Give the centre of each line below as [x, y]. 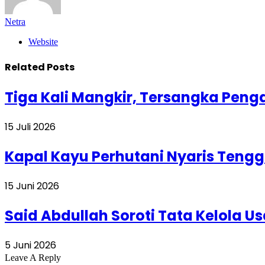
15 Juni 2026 [32, 186]
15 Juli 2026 [30, 127]
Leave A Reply [33, 257]
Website [43, 41]
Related [26, 67]
